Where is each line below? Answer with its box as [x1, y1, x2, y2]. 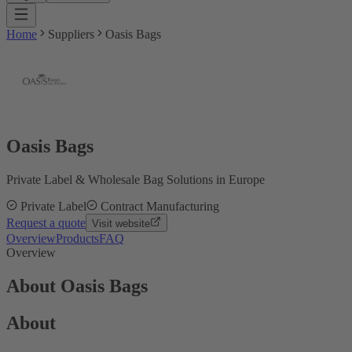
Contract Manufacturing [101, 199, 219, 213]
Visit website [92, 217, 150, 229]
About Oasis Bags [6, 275, 148, 296]
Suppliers [48, 27, 94, 41]
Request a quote [6, 215, 86, 229]
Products [56, 231, 99, 245]
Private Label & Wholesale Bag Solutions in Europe [6, 172, 265, 186]
